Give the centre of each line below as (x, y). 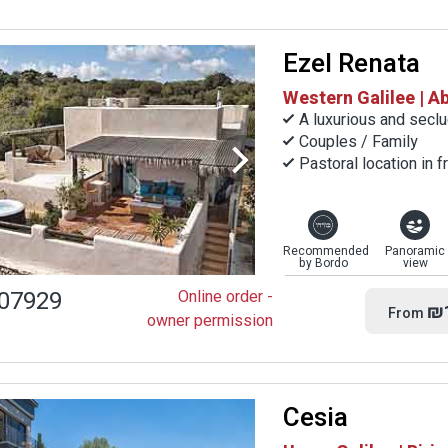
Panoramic (415, 250)
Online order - (225, 296)
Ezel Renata (351, 63)
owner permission (210, 320)
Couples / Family (358, 141)
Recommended (326, 250)
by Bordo (323, 262)
